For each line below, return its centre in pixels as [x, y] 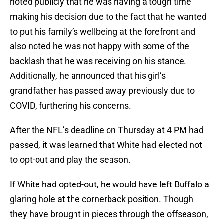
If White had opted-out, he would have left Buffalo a [110, 184]
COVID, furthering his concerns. [71, 106]
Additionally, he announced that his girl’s [88, 76]
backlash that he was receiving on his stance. [98, 61]
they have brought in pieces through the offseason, [109, 214]
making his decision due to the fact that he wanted [108, 17]
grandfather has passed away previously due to [102, 91]
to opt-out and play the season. [70, 160]
